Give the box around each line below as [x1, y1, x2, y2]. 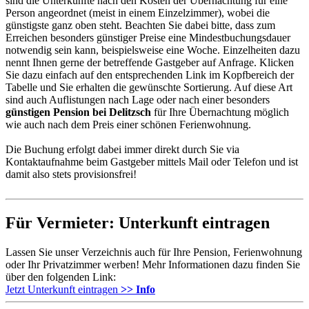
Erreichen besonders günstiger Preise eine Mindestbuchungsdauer [6, 32, 290, 44]
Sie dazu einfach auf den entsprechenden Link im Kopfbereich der [6, 69, 294, 81]
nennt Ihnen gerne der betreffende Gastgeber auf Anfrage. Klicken [6, 57, 294, 69]
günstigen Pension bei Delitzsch [6, 106, 151, 119]
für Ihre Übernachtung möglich [151, 106, 289, 119]
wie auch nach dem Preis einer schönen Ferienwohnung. [6, 119, 251, 131]
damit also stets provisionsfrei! [6, 168, 137, 181]
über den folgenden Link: [6, 271, 116, 283]
